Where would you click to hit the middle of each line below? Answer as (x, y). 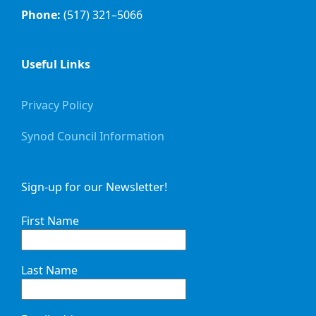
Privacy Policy (57, 105)
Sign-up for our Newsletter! (94, 187)
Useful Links (56, 64)
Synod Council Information (93, 136)
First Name (50, 221)
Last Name (49, 270)
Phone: (42, 15)
